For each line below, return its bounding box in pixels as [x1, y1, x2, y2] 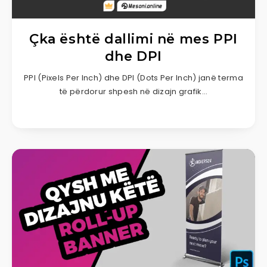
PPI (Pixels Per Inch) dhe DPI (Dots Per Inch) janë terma [24, 72, 243, 83]
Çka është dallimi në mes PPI [29, 30, 238, 47]
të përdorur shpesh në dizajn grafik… [60, 85, 207, 97]
